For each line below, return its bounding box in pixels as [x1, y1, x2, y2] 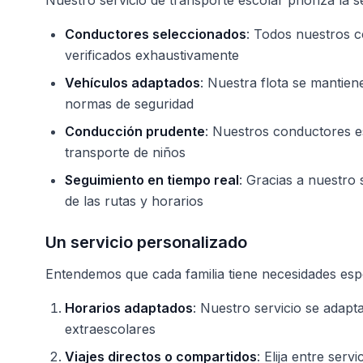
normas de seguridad [65, 96, 194, 112]
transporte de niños [65, 144, 186, 160]
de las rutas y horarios [65, 193, 203, 209]
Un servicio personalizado [45, 233, 247, 252]
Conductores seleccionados [65, 26, 246, 42]
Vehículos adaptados [65, 75, 200, 91]
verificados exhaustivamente [65, 47, 239, 63]
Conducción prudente [65, 123, 205, 139]
